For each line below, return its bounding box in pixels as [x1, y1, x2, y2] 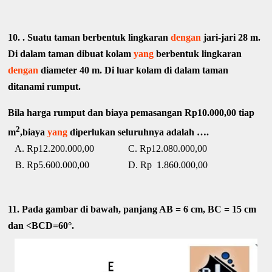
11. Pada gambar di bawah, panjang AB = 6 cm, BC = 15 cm [8, 204, 257, 215]
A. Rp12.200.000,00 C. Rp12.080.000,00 [8, 143, 208, 154]
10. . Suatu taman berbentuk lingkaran [8, 32, 171, 43]
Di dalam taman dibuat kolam [8, 49, 134, 59]
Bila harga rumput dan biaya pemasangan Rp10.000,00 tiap [8, 107, 255, 118]
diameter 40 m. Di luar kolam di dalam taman [38, 65, 229, 76]
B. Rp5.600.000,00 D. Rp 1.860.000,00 [8, 160, 208, 171]
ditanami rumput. [8, 81, 84, 92]
